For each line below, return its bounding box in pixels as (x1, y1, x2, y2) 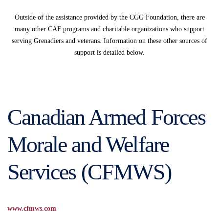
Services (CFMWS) (7, 159, 171, 184)
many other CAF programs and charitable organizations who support (15, 25, 204, 33)
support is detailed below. (74, 49, 145, 56)
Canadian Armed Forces (7, 105, 205, 130)
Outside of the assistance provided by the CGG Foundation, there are (14, 14, 205, 21)
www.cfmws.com (7, 205, 56, 212)
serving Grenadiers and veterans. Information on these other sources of (12, 37, 207, 44)
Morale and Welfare (7, 132, 169, 157)
